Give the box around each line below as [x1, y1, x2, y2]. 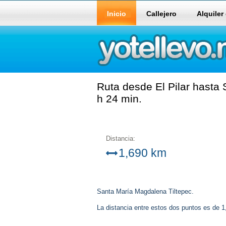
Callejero [146, 10, 177, 18]
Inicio [107, 10, 126, 18]
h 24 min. [97, 93, 142, 104]
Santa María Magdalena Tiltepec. [97, 188, 194, 196]
